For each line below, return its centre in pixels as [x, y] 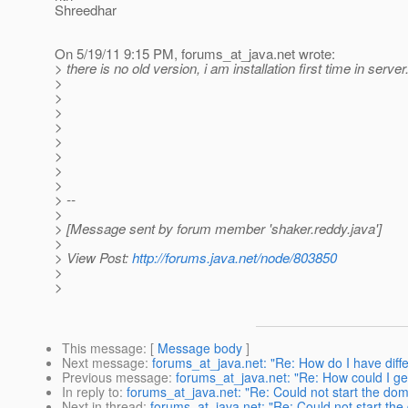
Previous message [115, 377]
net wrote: [306, 54]
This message [102, 348]
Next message [103, 363]
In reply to [91, 392]
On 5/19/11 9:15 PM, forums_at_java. [166, 54]
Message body [200, 348]
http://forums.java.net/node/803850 [235, 258]
